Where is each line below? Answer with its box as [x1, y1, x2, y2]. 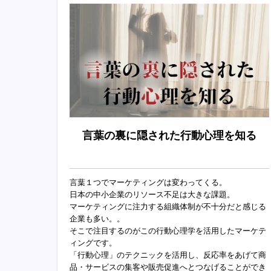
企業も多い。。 [70, 214, 125, 224]
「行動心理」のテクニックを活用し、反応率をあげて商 [70, 250, 266, 260]
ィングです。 [70, 238, 117, 248]
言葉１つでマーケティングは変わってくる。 [70, 178, 227, 188]
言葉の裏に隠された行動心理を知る [82, 129, 256, 142]
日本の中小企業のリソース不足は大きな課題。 [70, 190, 235, 200]
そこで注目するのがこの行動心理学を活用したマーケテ [70, 226, 266, 236]
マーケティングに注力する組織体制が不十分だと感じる [70, 202, 266, 212]
